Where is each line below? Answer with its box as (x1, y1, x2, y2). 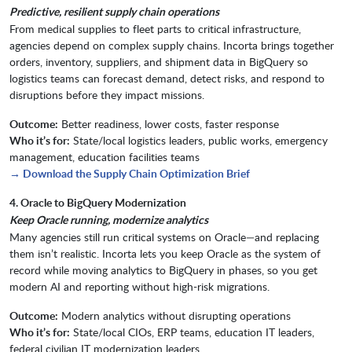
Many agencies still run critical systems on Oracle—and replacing (9, 229, 319, 245)
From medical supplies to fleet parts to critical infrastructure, (9, 21, 301, 37)
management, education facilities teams (9, 149, 200, 165)
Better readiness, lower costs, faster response (58, 116, 279, 132)
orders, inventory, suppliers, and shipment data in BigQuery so (9, 54, 308, 70)
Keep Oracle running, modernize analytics (9, 212, 208, 228)
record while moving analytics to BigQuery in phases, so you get (9, 262, 317, 278)
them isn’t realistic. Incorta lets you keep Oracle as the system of (9, 246, 321, 262)
